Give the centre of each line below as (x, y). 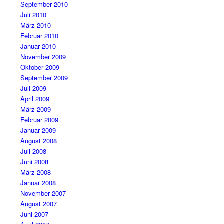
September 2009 (44, 77)
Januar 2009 (38, 130)
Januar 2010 (38, 46)
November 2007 (43, 193)
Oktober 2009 (40, 67)
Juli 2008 (33, 151)
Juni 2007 (34, 214)
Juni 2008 (34, 161)
